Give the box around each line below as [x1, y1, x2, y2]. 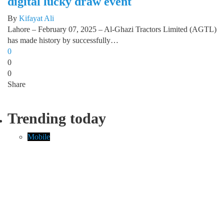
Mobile [27, 132, 50, 141]
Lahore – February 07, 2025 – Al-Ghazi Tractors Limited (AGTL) [7, 24, 216, 33]
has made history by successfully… [7, 35, 118, 44]
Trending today [7, 109, 106, 126]
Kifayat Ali [19, 13, 54, 22]
